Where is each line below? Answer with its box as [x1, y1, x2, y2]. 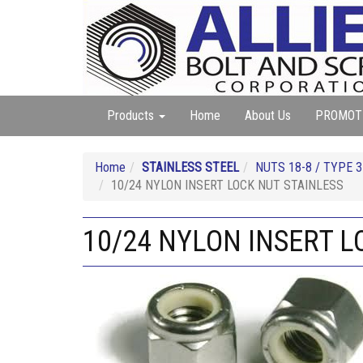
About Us [245, 108, 291, 123]
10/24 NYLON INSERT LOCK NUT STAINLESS [111, 177, 344, 193]
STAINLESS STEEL [142, 160, 239, 175]
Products [107, 108, 157, 123]
